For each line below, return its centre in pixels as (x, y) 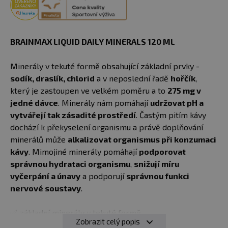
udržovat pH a (177, 103)
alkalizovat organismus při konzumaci (142, 139)
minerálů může (39, 139)
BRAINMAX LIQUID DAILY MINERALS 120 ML (93, 42)
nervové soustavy (46, 188)
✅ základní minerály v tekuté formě (76, 213)
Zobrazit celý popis (108, 222)
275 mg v (184, 91)
